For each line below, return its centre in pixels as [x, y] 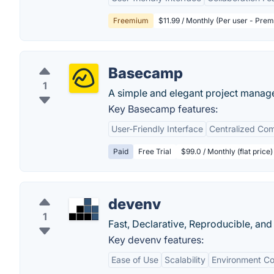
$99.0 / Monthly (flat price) [227, 151]
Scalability [185, 260]
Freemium [131, 20]
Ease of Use [135, 260]
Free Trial [155, 151]
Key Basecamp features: [163, 109]
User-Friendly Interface [157, 129]
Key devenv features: [156, 240]
